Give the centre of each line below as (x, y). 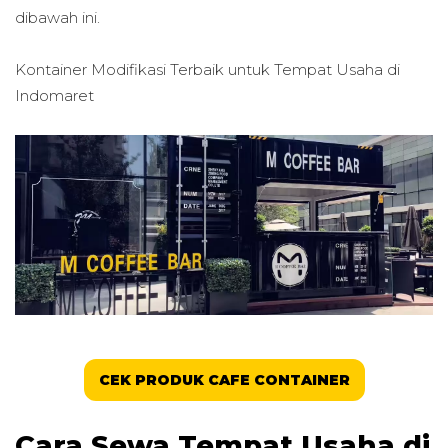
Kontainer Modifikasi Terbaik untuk (144, 70)
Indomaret (54, 96)
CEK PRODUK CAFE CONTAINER (224, 380)
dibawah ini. (59, 17)
